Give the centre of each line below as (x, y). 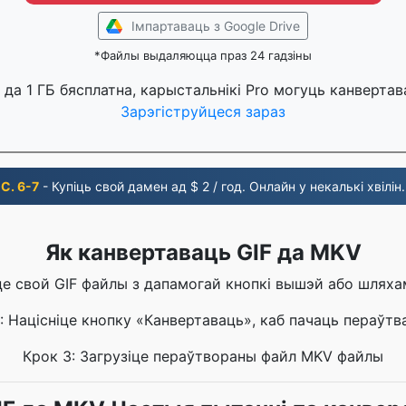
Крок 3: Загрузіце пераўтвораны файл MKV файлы (203, 356)
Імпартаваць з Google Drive (216, 26)
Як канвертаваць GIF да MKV (203, 252)
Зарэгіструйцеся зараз (203, 111)
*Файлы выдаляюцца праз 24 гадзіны (203, 55)
